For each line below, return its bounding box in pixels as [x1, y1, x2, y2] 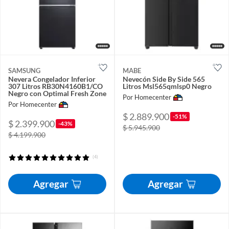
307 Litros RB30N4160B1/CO [8, 82, 103, 90]
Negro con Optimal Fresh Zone [8, 89, 106, 98]
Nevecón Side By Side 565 [123, 75, 205, 83]
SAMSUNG [8, 66, 40, 75]
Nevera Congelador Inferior [8, 75, 96, 83]
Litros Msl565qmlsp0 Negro [123, 82, 212, 90]
